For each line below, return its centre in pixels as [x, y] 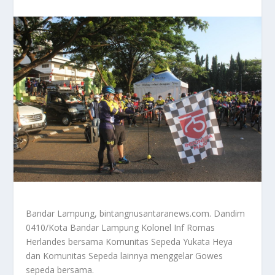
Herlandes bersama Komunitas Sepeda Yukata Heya [130, 241]
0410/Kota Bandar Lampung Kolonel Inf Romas [121, 227]
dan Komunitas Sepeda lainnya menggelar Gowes [125, 255]
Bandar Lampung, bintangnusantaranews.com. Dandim [136, 213]
